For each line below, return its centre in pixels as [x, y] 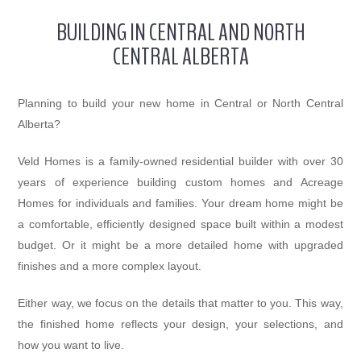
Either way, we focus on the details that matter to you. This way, [180, 303]
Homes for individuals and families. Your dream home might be [180, 203]
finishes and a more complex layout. [110, 266]
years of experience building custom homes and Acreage [180, 182]
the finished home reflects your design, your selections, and [180, 324]
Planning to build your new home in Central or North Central [180, 103]
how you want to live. [71, 344]
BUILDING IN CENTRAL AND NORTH [180, 32]
